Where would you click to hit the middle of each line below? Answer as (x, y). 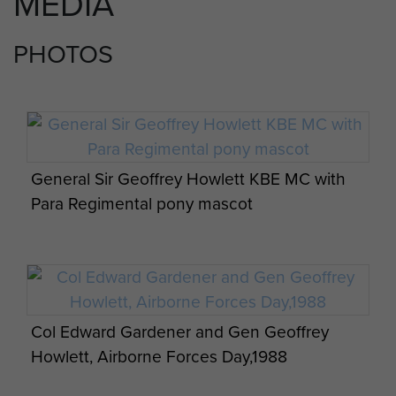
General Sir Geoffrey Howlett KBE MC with (188, 179)
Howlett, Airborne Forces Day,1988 (159, 356)
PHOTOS (63, 54)
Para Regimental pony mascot (141, 204)
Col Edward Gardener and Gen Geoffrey (179, 331)
